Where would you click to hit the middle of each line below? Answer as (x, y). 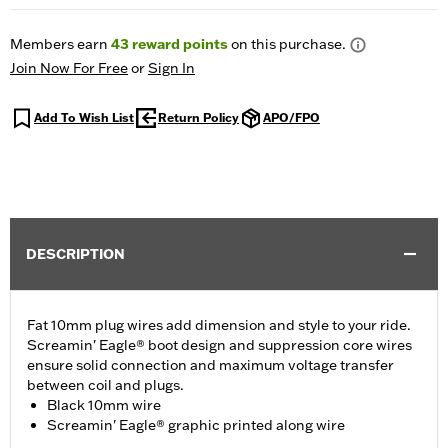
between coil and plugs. (105, 385)
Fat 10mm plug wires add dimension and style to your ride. (219, 325)
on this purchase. (287, 44)
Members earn (60, 44)
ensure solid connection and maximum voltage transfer (210, 365)
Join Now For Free (69, 68)
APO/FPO (291, 118)
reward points (178, 44)
